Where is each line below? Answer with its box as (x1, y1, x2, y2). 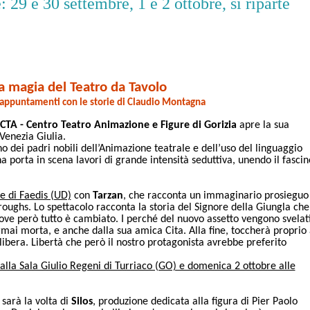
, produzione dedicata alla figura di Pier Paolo (92, 296, 298, 308)
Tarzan (92, 190, 123, 202)
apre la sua (236, 120, 289, 131)
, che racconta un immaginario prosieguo (122, 190, 309, 202)
